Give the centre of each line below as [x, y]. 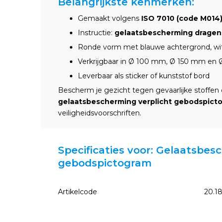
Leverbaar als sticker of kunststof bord [144, 76]
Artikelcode [78, 192]
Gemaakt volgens [110, 18]
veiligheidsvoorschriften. [100, 113]
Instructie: [96, 33]
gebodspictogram [105, 163]
